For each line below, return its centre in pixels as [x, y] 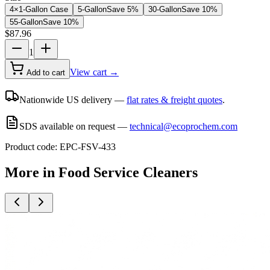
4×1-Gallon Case [39, 9]
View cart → [94, 72]
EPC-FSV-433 [88, 146]
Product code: [32, 146]
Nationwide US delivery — [72, 99]
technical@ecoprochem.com [184, 126]
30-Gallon [165, 9]
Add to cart [45, 72]
